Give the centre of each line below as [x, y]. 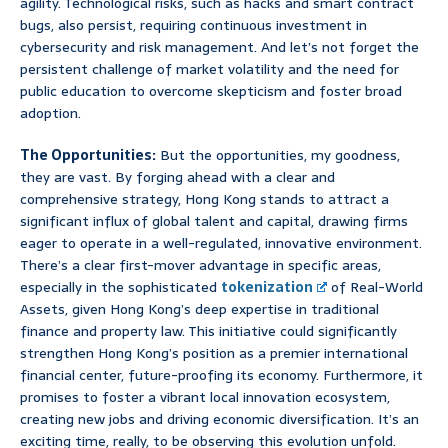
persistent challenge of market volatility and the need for [209, 69]
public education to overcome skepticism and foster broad [211, 91]
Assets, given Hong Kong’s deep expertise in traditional [199, 309]
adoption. [50, 113]
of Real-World [375, 287]
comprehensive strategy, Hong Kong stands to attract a [204, 199]
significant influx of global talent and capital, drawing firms [214, 221]
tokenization [267, 287]
